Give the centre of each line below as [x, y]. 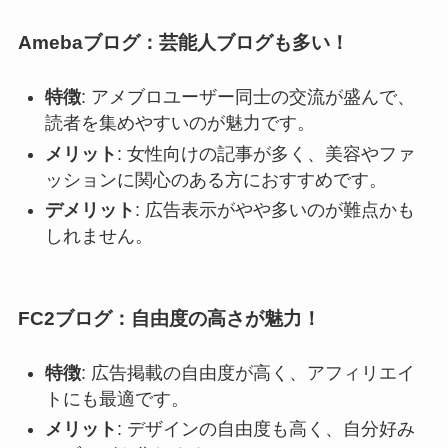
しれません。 [98, 236]
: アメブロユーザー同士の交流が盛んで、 [247, 97]
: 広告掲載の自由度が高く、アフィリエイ [247, 373]
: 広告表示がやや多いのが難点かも [274, 210]
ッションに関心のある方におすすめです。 [215, 179]
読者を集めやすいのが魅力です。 [179, 123]
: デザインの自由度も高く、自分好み [265, 429]
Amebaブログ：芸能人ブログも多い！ [183, 43]
